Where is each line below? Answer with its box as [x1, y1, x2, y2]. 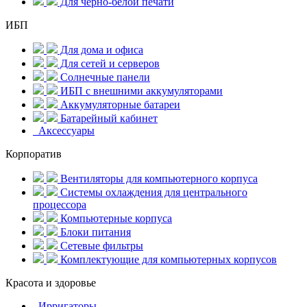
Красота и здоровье [5, 277, 96, 289]
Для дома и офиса [58, 44, 143, 56]
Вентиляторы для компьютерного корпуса [58, 173, 258, 185]
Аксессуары [36, 125, 95, 137]
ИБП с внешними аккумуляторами [58, 85, 223, 97]
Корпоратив [5, 148, 62, 160]
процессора [33, 199, 86, 211]
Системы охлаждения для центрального [58, 186, 247, 199]
